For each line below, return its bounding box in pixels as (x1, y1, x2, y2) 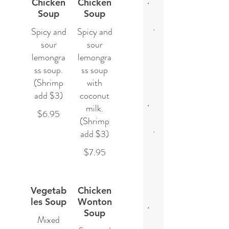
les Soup (31, 196, 66, 208)
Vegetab (31, 185, 66, 196)
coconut (80, 89, 109, 102)
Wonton (77, 196, 112, 208)
